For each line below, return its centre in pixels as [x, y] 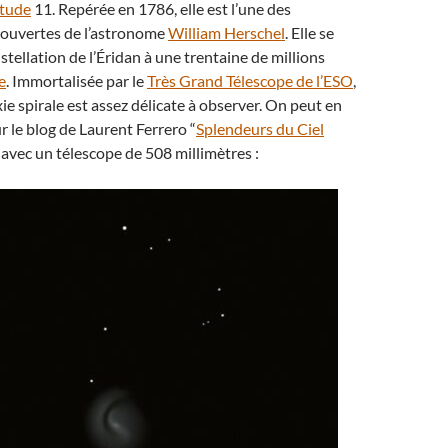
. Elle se [309, 32]
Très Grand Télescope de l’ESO [250, 80]
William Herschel [226, 32]
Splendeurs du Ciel [260, 128]
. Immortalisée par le [76, 80]
